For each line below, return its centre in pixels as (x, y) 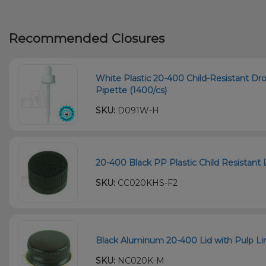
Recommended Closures (87, 39)
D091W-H (137, 110)
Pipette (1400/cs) (132, 90)
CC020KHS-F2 (147, 183)
